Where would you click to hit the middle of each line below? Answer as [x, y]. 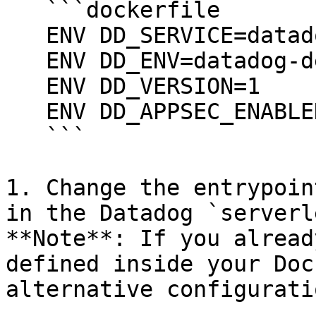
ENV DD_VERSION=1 [26, 86]
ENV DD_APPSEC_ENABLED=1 [26, 111]
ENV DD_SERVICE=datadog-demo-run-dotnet [26, 35]
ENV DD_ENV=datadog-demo [26, 61]
